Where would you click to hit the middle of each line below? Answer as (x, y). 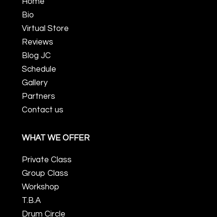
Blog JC (36, 55)
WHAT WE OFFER (55, 138)
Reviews (37, 42)
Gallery (34, 83)
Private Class (46, 160)
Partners (38, 96)
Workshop (40, 187)
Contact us (42, 110)
